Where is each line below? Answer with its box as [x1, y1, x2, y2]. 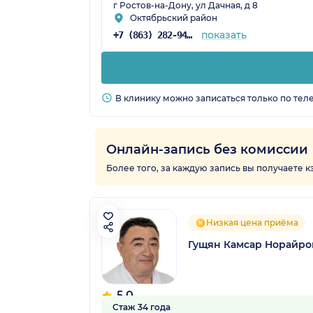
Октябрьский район [130, 12, 217, 23]
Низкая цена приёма [206, 217, 298, 228]
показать [201, 28, 247, 41]
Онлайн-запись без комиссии [106, 141, 308, 157]
